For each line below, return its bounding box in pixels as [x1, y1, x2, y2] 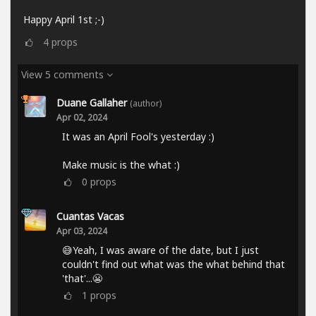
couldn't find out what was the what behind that [62, 257, 285, 271]
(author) [130, 97, 162, 109]
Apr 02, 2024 [56, 111, 107, 123]
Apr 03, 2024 [56, 224, 107, 236]
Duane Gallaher [56, 95, 127, 109]
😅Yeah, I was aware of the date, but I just [62, 243, 259, 257]
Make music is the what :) [62, 157, 180, 171]
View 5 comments [21, 67, 107, 81]
